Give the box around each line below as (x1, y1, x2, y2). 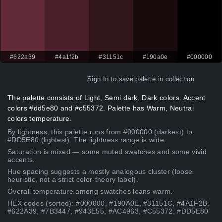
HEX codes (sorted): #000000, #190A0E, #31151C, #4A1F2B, (7, 199, 210, 208)
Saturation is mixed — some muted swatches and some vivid (7, 148, 207, 156)
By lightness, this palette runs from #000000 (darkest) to (7, 128, 193, 136)
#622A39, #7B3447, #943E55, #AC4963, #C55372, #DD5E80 (7, 207, 209, 216)
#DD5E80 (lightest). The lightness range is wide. (7, 136, 166, 144)
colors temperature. (7, 114, 72, 123)
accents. (7, 156, 35, 164)
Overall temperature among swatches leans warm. (7, 187, 173, 196)
